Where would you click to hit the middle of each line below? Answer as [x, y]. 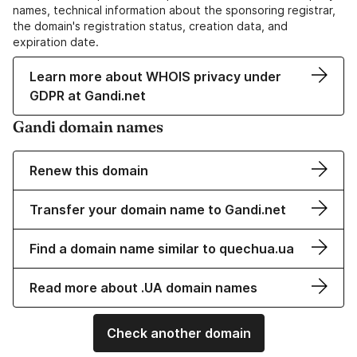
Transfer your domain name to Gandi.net [158, 210]
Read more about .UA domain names [143, 288]
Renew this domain [89, 171]
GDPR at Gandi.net [88, 96]
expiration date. [56, 42]
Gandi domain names [88, 127]
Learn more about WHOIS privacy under [155, 77]
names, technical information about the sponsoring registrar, [174, 10]
